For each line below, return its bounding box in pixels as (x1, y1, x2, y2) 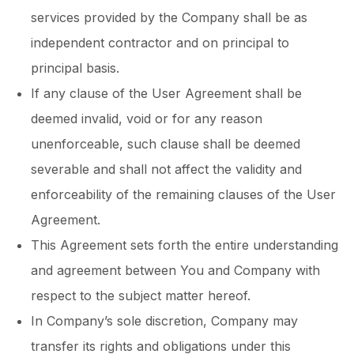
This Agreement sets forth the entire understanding (31, 237, 338, 253)
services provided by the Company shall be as (31, 9, 307, 25)
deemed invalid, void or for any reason (31, 111, 262, 126)
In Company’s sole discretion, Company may (31, 313, 298, 329)
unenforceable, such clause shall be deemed (31, 136, 300, 152)
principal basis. (31, 60, 119, 76)
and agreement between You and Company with (31, 262, 320, 278)
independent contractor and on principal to (31, 35, 289, 51)
